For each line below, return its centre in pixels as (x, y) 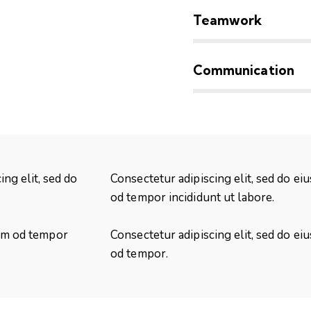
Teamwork (227, 20)
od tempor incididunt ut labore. (193, 198)
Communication (243, 70)
